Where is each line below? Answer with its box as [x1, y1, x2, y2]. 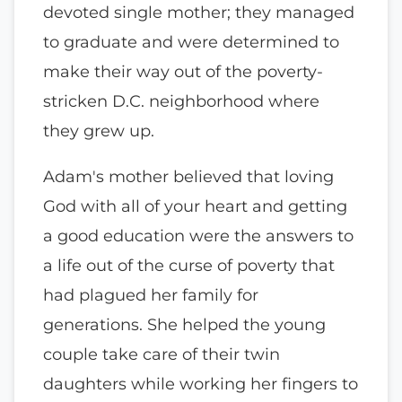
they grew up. [43, 120, 154, 141]
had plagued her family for [43, 284, 258, 306]
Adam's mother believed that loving [43, 166, 334, 188]
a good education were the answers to [43, 225, 354, 247]
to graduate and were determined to [43, 31, 339, 52]
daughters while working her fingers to [43, 373, 358, 395]
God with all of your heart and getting [43, 196, 347, 217]
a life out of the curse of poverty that [43, 255, 335, 276]
